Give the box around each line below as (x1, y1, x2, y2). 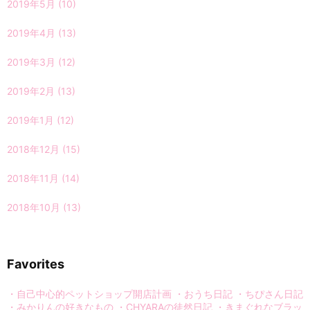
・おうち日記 (174, 288, 232, 300)
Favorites (7, 257, 64, 272)
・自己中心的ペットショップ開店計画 (7, 288, 172, 300)
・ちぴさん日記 (235, 288, 303, 300)
